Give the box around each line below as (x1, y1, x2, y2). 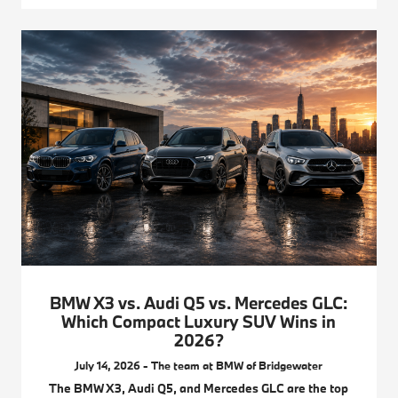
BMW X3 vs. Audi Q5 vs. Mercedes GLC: (50, 291, 348, 314)
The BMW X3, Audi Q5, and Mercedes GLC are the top (49, 379, 349, 396)
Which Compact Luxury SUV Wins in (61, 310, 337, 332)
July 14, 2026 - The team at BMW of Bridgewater (75, 357, 323, 372)
